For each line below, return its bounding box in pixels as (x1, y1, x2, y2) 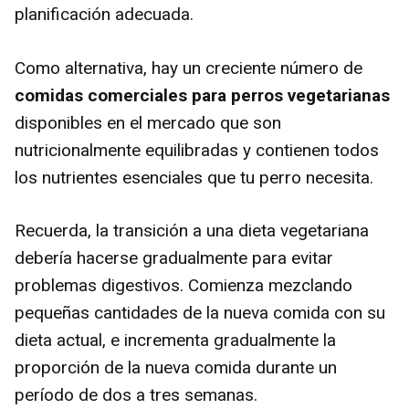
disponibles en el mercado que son (15, 111, 281, 133)
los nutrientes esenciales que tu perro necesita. (15, 166, 373, 188)
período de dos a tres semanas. (15, 384, 257, 405)
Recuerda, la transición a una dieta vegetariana (15, 220, 369, 241)
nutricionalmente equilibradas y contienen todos (15, 139, 379, 161)
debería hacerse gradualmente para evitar (15, 247, 333, 268)
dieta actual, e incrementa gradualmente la (15, 330, 336, 351)
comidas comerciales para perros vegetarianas (15, 84, 390, 106)
